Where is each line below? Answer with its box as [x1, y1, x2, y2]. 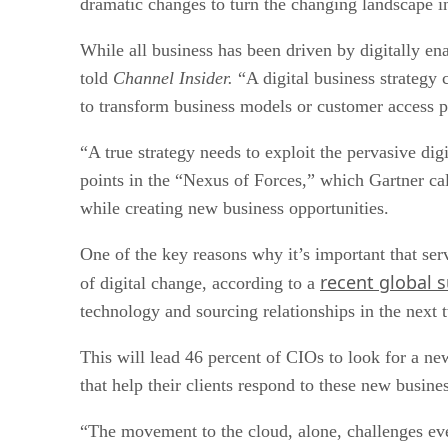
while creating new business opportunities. [80, 197, 389, 218]
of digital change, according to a [80, 272, 320, 293]
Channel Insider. [113, 67, 233, 88]
